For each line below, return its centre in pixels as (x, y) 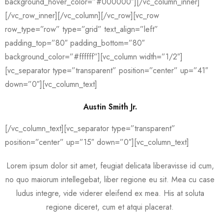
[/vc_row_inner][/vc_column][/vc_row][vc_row (82, 15)
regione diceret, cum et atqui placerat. (110, 207)
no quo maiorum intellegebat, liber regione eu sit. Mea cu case (110, 179)
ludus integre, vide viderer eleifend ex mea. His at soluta (110, 193)
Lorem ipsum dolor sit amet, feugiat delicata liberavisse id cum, (110, 166)
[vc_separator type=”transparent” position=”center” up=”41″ (107, 70)
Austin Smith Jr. (110, 107)
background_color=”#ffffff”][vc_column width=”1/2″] (94, 57)
